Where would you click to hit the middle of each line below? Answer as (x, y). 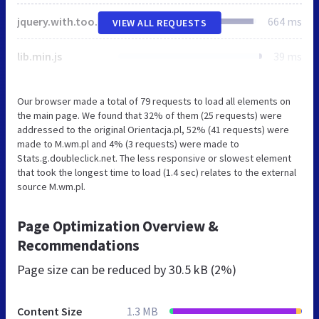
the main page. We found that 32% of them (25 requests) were (150, 115)
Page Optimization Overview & (118, 226)
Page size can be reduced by (93, 269)
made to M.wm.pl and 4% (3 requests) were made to (128, 143)
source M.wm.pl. (51, 186)
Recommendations (78, 245)
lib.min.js (40, 56)
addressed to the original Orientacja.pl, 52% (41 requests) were (153, 129)
